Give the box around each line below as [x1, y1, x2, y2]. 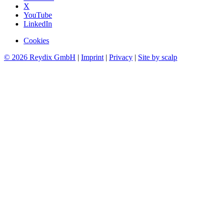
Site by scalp [138, 53, 177, 62]
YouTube [24, 11, 52, 20]
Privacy [109, 53, 133, 62]
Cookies [24, 36, 49, 45]
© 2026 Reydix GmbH [4, 53, 76, 62]
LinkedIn [24, 20, 52, 28]
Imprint [81, 53, 104, 62]
